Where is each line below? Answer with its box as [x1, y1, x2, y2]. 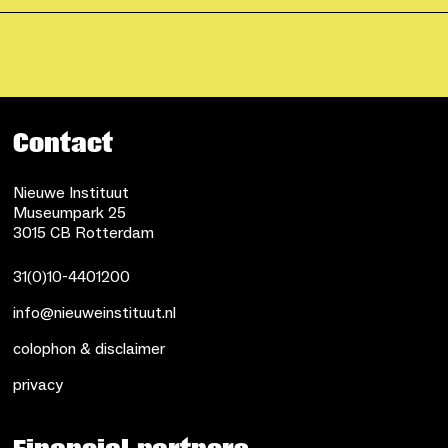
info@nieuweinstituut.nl [13, 302, 177, 323]
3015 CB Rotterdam [13, 222, 155, 243]
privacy [13, 374, 64, 395]
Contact [13, 128, 114, 158]
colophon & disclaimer [13, 338, 166, 359]
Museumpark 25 [13, 202, 127, 223]
